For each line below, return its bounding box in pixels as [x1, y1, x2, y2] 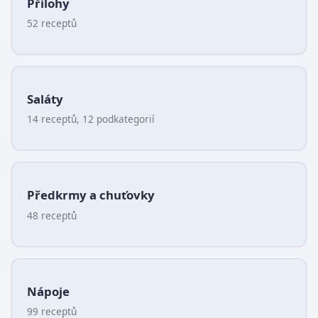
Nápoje [26, 283, 70, 300]
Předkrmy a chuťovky [26, 187, 155, 204]
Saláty [26, 91, 63, 108]
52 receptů [26, 16, 77, 31]
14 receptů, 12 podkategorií [26, 112, 155, 126]
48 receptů [26, 208, 77, 222]
